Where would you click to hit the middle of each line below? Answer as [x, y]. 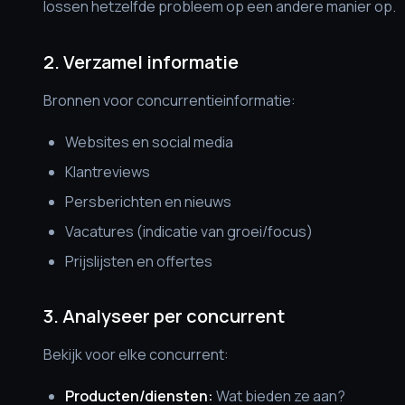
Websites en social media [149, 142]
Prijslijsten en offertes [139, 261]
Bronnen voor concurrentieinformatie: [170, 100]
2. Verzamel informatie [141, 62]
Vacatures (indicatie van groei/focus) [189, 231]
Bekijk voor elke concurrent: [136, 354]
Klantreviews [108, 172]
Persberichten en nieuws [148, 202]
